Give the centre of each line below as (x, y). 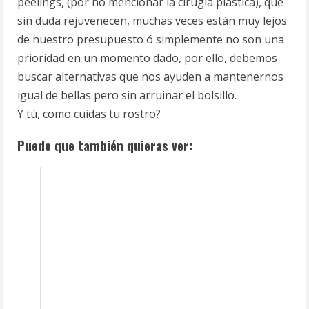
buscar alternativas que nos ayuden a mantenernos (150, 77)
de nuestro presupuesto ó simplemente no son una (151, 39)
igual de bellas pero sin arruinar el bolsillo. (127, 95)
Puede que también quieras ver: (105, 145)
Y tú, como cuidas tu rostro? (89, 114)
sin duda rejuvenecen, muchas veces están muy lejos (152, 21)
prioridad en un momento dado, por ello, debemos (147, 58)
